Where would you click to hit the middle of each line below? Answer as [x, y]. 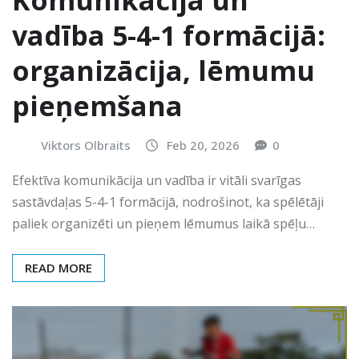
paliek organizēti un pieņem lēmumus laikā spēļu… [163, 223]
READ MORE [58, 267]
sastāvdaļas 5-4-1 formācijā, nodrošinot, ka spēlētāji [168, 202]
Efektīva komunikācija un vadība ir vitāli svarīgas [157, 180]
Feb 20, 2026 [203, 145]
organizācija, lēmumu [163, 71]
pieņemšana [97, 106]
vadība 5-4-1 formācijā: [169, 36]
